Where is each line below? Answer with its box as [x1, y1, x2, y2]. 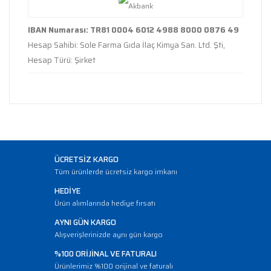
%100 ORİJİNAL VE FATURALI [54, 247, 157, 260]
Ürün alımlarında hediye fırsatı [54, 197, 155, 209]
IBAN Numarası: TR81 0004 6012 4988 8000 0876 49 [28, 24, 239, 36]
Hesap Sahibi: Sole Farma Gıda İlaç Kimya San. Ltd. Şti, [28, 39, 225, 51]
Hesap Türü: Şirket [28, 54, 96, 67]
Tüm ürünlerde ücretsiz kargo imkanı [54, 166, 177, 177]
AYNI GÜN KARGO [54, 216, 116, 229]
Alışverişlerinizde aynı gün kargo [54, 229, 163, 240]
